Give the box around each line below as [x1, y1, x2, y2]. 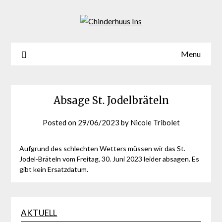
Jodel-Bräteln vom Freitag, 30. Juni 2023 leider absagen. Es [19, 155, 199, 164]
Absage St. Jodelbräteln [53, 94, 169, 107]
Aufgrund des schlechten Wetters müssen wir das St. [19, 144, 185, 153]
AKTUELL [21, 208, 57, 219]
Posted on [42, 118, 78, 127]
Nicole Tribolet [130, 118, 180, 127]
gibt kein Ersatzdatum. [19, 165, 88, 174]
